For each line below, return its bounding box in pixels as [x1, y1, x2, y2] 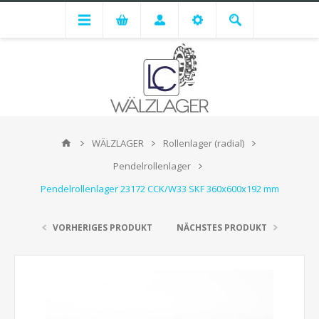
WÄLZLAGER [92, 137, 144, 150]
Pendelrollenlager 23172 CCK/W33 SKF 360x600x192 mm [40, 182, 279, 195]
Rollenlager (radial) [163, 137, 244, 150]
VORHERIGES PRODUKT [52, 221, 152, 234]
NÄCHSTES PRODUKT [176, 221, 267, 234]
